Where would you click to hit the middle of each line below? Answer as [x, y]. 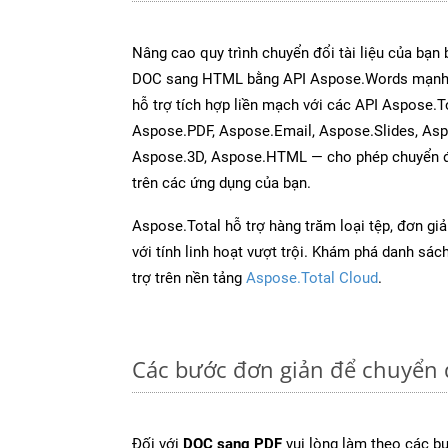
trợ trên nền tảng [189, 277]
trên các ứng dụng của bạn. [221, 182]
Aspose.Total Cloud [312, 277]
